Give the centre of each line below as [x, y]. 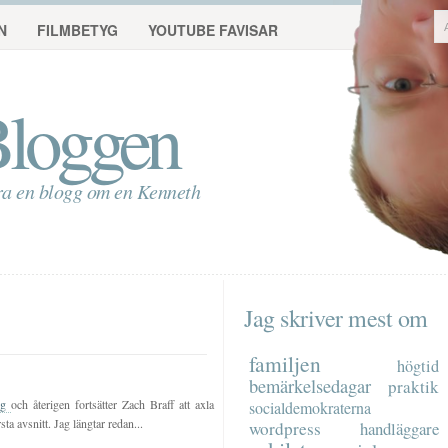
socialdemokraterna [310, 407]
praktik [413, 386]
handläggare [399, 428]
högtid [418, 366]
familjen [285, 363]
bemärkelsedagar [310, 386]
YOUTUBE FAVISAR [213, 30]
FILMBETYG [77, 30]
